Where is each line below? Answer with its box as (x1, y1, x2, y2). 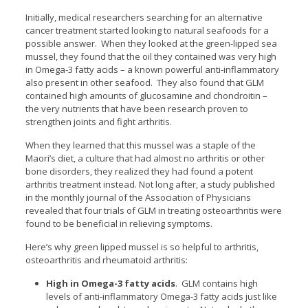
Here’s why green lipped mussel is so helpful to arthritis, (25, 240, 258, 253)
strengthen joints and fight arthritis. (25, 115, 172, 128)
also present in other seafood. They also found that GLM (25, 76, 264, 89)
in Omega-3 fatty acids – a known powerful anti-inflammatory (25, 63, 279, 76)
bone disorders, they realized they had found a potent (25, 164, 253, 177)
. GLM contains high (175, 276, 258, 289)
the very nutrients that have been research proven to (25, 102, 248, 115)
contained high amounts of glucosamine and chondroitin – (25, 89, 267, 102)
